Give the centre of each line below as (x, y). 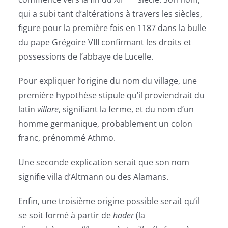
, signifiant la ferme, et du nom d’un (126, 110)
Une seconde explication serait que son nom (104, 163)
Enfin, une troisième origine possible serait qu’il (109, 201)
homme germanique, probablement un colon (105, 124)
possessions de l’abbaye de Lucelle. (85, 57)
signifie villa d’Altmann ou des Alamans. (93, 177)
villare (48, 110)
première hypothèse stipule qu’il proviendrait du (111, 95)
